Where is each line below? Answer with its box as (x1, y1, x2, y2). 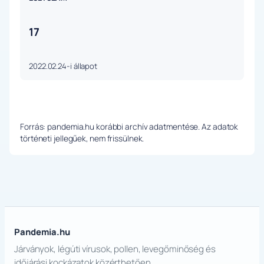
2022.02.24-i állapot (29, 61, 97, 72)
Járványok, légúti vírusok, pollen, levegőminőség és (14, 243, 216, 256)
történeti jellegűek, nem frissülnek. (20, 133, 144, 144)
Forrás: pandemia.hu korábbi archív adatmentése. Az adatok (20, 121, 239, 133)
